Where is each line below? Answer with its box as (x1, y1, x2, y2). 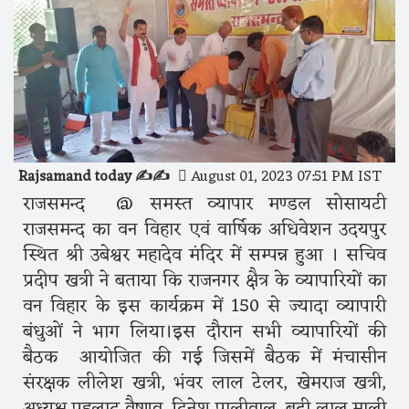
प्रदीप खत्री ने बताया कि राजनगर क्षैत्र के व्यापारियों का (23, 264, 386, 298)
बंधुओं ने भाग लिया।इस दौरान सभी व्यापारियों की (23, 315, 386, 349)
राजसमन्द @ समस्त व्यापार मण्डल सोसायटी (23, 187, 386, 221)
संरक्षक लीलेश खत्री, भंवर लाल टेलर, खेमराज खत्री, (23, 366, 386, 400)
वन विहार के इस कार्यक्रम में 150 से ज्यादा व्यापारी (23, 289, 386, 323)
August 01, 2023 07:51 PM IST (187, 163, 382, 190)
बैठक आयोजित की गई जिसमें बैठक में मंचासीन (23, 341, 386, 374)
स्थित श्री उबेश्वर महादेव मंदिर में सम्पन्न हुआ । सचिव (23, 238, 386, 272)
